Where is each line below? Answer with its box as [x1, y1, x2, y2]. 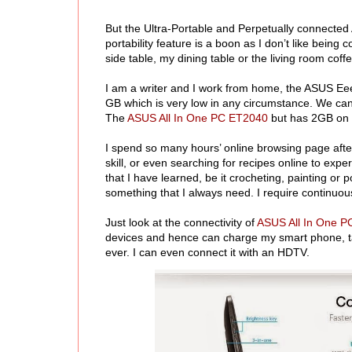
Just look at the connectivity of [105, 215, 257, 229]
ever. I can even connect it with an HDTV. [105, 245, 310, 258]
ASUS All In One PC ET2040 [127, 111, 268, 124]
